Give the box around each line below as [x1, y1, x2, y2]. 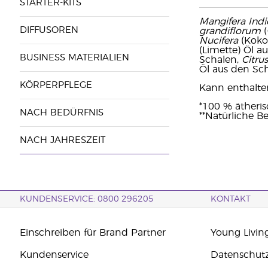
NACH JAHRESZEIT [19, 136, 105, 145]
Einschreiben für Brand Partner [19, 228, 166, 237]
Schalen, [199, 55, 242, 65]
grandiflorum [199, 26, 261, 36]
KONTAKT [211, 195, 251, 203]
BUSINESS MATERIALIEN [19, 53, 129, 62]
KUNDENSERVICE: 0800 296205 [19, 195, 154, 203]
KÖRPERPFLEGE [19, 81, 92, 90]
